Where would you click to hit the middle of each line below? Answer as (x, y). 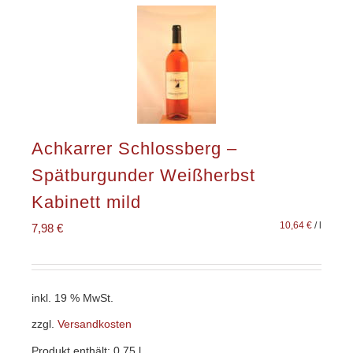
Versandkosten (95, 325)
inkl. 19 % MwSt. (72, 298)
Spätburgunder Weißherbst (143, 175)
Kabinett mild (86, 202)
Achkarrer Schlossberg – (134, 148)
